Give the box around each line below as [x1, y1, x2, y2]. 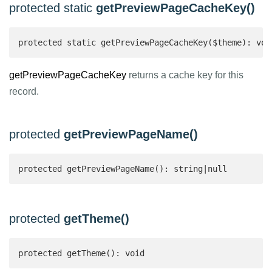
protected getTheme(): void [18, 248, 144, 258]
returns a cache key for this [126, 70, 243, 80]
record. [9, 86, 39, 97]
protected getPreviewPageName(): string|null [18, 164, 232, 174]
